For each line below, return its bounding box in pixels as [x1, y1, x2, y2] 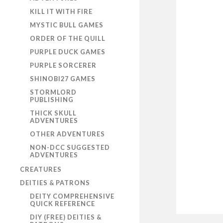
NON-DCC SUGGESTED [30, 143, 110, 151]
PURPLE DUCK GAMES [30, 48, 106, 56]
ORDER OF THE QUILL [30, 34, 106, 42]
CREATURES [20, 165, 62, 174]
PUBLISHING [30, 96, 74, 104]
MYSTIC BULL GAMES [30, 21, 104, 29]
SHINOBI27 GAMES [30, 75, 96, 83]
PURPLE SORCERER [30, 61, 97, 69]
